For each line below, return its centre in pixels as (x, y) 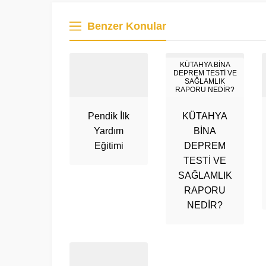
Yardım (109, 131)
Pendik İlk (109, 116)
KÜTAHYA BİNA (205, 65)
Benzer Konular (127, 26)
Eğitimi (109, 146)
